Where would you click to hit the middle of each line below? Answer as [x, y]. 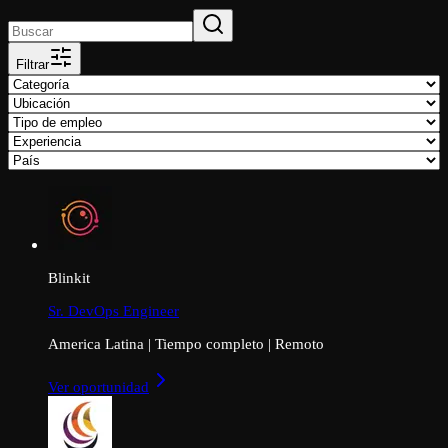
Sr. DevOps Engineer [113, 311]
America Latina [96, 344]
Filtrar [32, 65]
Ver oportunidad [98, 387]
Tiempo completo [209, 344]
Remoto [299, 344]
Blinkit [69, 277]
